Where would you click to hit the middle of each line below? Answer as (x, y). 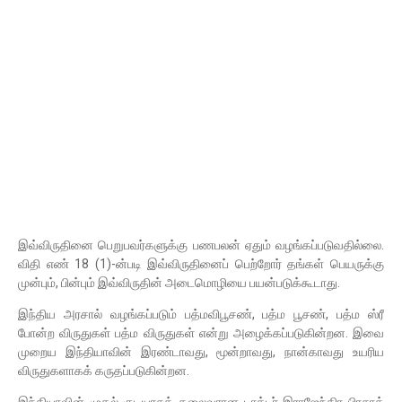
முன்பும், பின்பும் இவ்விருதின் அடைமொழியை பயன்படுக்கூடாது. (179, 283)
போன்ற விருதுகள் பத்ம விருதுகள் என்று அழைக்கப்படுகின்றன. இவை (201, 333)
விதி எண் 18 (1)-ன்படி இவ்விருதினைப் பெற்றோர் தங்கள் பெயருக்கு (201, 264)
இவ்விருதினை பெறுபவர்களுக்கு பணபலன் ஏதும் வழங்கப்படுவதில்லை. (201, 245)
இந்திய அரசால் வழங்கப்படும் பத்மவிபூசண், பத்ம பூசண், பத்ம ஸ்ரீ (201, 314)
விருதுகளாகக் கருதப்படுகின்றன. (104, 371)
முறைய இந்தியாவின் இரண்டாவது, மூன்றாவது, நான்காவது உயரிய (201, 352)
